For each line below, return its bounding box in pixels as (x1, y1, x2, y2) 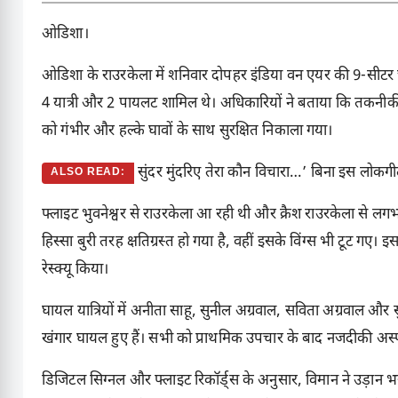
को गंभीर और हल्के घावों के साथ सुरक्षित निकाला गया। (42, 122, 333, 142)
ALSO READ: (51, 165, 126, 179)
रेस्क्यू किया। (42, 260, 109, 281)
